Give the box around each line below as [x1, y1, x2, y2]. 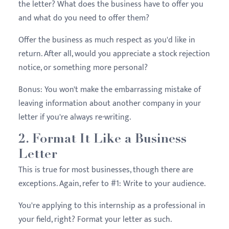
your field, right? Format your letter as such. [18, 212, 174, 226]
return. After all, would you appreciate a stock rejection [18, 47, 210, 61]
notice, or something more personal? [18, 60, 150, 75]
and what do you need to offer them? [18, 11, 151, 25]
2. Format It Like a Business [18, 133, 187, 146]
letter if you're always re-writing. [18, 110, 133, 124]
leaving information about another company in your [18, 96, 201, 110]
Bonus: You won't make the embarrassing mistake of [18, 82, 201, 97]
